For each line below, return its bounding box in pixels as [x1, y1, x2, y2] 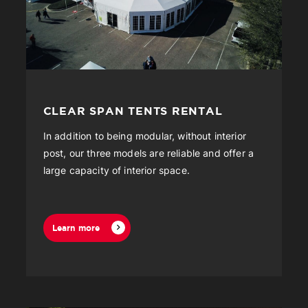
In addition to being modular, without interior [43, 130, 246, 142]
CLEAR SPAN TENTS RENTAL [43, 104, 223, 117]
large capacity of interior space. [43, 164, 190, 176]
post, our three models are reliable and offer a [43, 147, 254, 159]
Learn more [52, 223, 100, 232]
